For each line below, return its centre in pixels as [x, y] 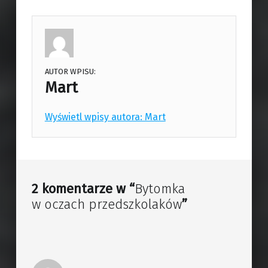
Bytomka [159, 189]
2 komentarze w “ [83, 189]
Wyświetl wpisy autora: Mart [105, 117]
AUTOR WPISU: [70, 72]
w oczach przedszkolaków [106, 205]
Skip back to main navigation [54, 140]
